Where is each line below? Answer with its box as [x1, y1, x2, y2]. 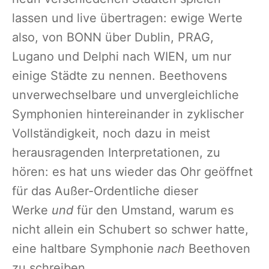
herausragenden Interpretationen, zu [12, 145, 220, 160]
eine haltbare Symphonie [12, 241, 157, 256]
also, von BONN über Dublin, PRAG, [12, 30, 214, 45]
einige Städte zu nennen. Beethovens [12, 68, 227, 83]
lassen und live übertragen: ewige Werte [12, 11, 243, 26]
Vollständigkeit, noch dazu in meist [12, 126, 210, 141]
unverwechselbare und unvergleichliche [12, 88, 239, 103]
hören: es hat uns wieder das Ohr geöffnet [12, 165, 253, 180]
